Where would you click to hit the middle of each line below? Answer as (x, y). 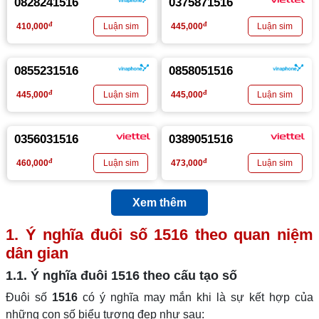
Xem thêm (159, 203)
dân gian (37, 253)
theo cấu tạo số (188, 276)
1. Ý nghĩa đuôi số (80, 235)
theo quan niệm (251, 235)
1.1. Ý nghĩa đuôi (58, 276)
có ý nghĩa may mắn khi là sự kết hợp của (195, 297)
